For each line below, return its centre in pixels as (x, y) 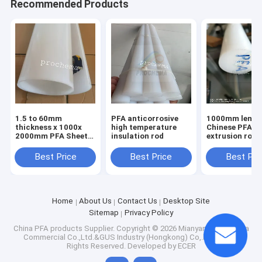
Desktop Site (186, 201)
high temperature (144, 127)
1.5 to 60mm (39, 119)
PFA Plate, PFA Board (55, 145)
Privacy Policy (149, 213)
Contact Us (137, 201)
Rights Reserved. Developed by (122, 246)
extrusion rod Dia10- (233, 136)
